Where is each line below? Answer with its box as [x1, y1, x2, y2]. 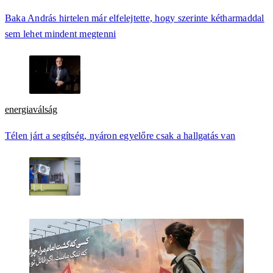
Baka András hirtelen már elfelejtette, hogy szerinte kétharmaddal [5, 13, 264, 24]
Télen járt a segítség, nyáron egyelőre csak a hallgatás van [5, 130, 236, 141]
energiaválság [5, 104, 57, 115]
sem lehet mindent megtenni [5, 29, 116, 40]
